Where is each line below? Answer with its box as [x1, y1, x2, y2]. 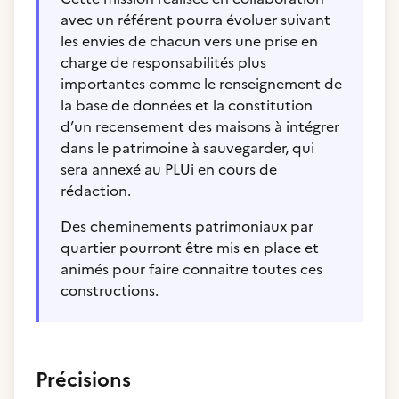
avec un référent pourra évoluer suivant [61, 9, 330, 30]
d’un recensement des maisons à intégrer [61, 116, 339, 137]
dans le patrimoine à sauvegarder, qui [61, 137, 314, 159]
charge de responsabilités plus [61, 52, 266, 73]
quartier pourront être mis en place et [61, 237, 319, 258]
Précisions [36, 365, 131, 395]
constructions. [61, 280, 159, 301]
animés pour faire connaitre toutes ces [61, 258, 322, 280]
